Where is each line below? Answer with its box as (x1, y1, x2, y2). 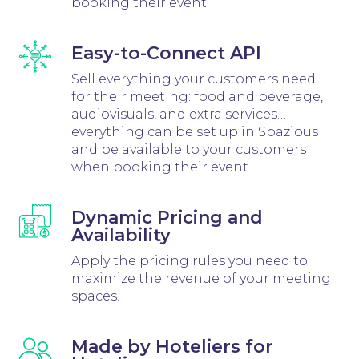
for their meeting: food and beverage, (71, 88, 323, 104)
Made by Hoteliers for (71, 335, 273, 357)
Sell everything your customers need (71, 71, 316, 87)
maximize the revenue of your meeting (71, 270, 331, 286)
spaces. (71, 288, 119, 304)
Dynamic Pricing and (71, 206, 263, 228)
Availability (71, 224, 171, 246)
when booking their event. (71, 159, 251, 175)
